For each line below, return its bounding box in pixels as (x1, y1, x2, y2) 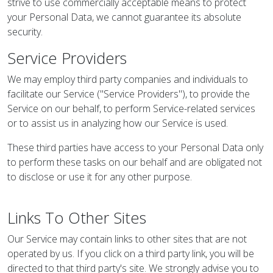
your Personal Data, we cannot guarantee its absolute (7, 10, 241, 24)
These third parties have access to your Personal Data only (7, 141, 263, 154)
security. (7, 25, 43, 38)
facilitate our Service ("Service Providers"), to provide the (7, 87, 250, 101)
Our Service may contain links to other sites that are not (7, 232, 247, 246)
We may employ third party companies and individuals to (7, 73, 248, 86)
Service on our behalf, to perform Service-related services (7, 102, 255, 115)
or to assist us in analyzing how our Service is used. (7, 116, 228, 130)
